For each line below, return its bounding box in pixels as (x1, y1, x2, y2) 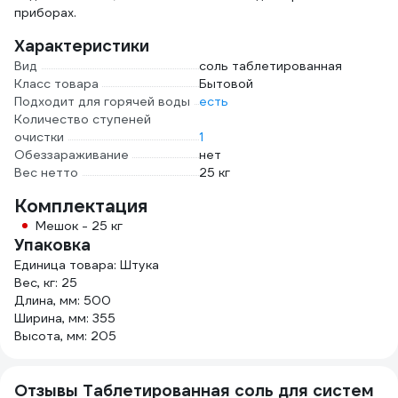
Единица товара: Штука (14, 257, 159, 273)
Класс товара (14, 76, 99, 92)
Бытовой (199, 76, 253, 92)
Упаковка (14, 235, 91, 255)
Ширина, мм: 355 (14, 310, 115, 326)
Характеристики (14, 36, 149, 56)
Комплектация (14, 195, 147, 218)
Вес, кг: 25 (14, 275, 77, 291)
